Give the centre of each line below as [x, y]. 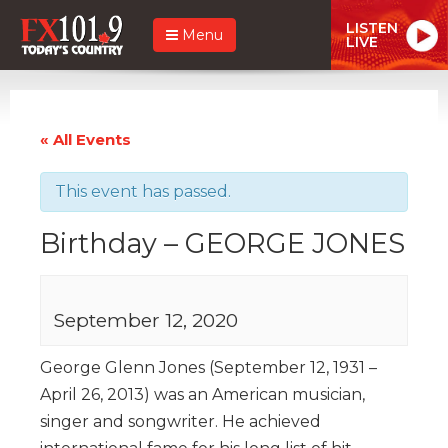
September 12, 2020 [145, 319]
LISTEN [372, 27]
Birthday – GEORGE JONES [222, 243]
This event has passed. [143, 191]
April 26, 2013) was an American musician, [202, 394]
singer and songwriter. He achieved [180, 421]
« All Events [85, 139]
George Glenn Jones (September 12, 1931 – [208, 367]
